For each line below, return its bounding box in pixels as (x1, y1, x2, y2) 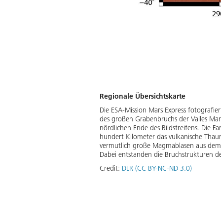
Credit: (100, 163, 122, 173)
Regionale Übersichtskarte (100, 91, 185, 101)
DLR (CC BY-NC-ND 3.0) (122, 163, 192, 173)
